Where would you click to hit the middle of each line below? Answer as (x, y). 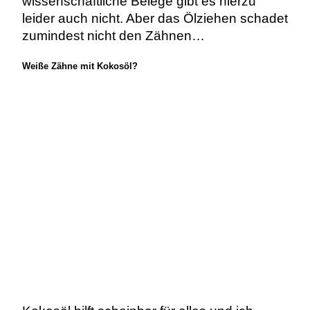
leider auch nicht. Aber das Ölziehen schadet (155, 18)
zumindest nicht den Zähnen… (115, 35)
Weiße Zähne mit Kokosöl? (80, 66)
